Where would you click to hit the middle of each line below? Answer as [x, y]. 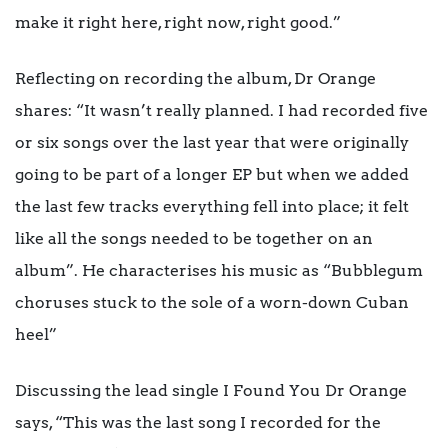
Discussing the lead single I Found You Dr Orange [211, 391]
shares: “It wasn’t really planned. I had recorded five [221, 111]
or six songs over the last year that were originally [212, 143]
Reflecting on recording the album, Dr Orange [195, 79]
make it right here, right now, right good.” [178, 23]
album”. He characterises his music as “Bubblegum [219, 271]
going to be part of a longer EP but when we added [212, 175]
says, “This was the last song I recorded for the [198, 423]
